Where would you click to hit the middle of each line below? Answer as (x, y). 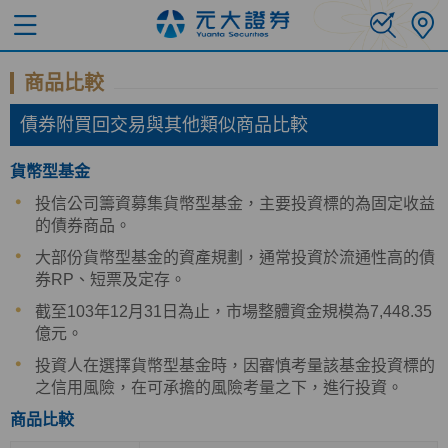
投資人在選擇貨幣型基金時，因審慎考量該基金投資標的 (235, 365)
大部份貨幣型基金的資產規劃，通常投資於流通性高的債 (235, 257)
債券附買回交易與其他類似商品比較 (164, 125)
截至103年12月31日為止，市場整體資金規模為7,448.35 (233, 311)
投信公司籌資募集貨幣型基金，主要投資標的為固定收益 (235, 203)
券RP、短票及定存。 (110, 279)
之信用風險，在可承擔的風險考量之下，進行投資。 (219, 387)
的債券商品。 (83, 225)
